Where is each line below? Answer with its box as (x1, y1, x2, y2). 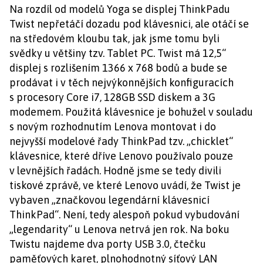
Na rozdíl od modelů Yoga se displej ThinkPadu (9, 3, 230, 15)
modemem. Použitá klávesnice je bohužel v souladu (9, 106, 253, 118)
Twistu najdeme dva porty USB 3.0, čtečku (9, 238, 206, 250)
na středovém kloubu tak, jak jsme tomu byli (9, 32, 220, 45)
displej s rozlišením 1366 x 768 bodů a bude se (9, 62, 227, 74)
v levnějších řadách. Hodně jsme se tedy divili (9, 164, 221, 177)
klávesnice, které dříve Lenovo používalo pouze (9, 150, 233, 162)
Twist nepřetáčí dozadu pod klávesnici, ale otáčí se (9, 18, 249, 30)
